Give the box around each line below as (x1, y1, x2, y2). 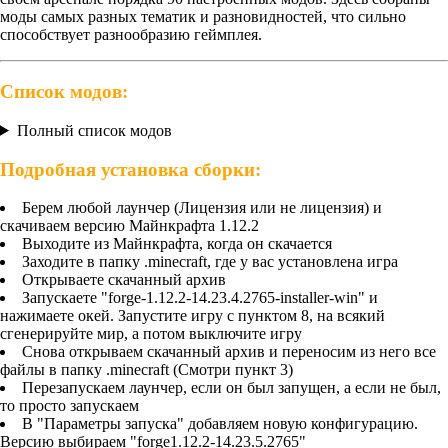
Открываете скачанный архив (22, 271, 226, 289)
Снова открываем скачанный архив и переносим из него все (22, 343, 436, 361)
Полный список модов (16, 121, 172, 139)
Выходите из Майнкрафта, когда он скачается (22, 235, 332, 253)
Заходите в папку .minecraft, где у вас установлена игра (22, 253, 398, 271)
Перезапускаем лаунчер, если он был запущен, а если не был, (22, 379, 441, 397)
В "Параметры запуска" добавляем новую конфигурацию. (22, 415, 418, 433)
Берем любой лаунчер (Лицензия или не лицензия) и (22, 199, 382, 217)
